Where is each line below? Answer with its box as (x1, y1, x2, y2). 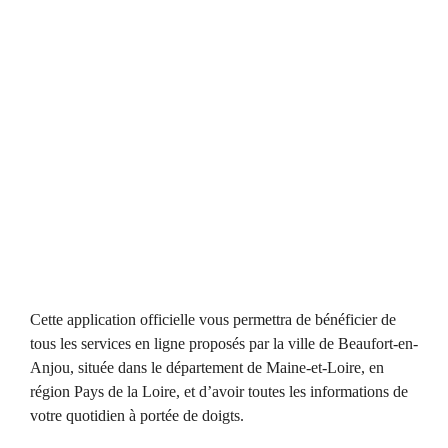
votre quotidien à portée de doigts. (30, 407, 244, 425)
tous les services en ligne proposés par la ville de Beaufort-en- (30, 335, 418, 353)
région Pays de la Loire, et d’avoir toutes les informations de (30, 383, 408, 401)
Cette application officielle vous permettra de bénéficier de (30, 311, 396, 329)
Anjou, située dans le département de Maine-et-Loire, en (30, 359, 384, 377)
